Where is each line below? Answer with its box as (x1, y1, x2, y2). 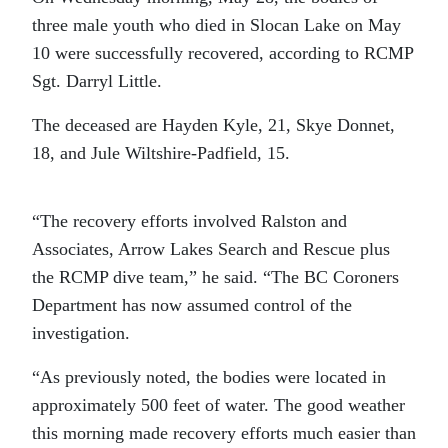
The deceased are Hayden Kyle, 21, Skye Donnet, (32, 114, 395, 135)
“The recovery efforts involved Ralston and (32, 210, 347, 231)
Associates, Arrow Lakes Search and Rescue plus (32, 238, 390, 259)
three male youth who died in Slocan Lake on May (32, 14, 401, 35)
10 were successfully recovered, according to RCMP (32, 42, 413, 63)
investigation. (32, 322, 130, 343)
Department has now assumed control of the (32, 294, 352, 315)
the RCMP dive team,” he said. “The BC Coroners (32, 266, 399, 287)
